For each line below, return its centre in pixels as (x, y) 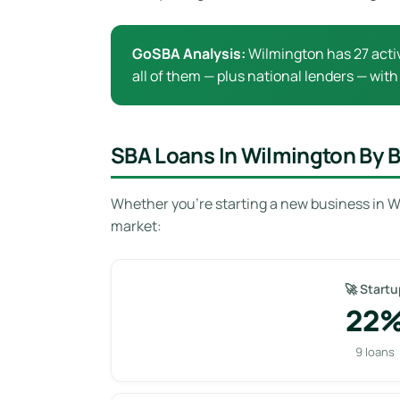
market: (136, 225)
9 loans (375, 351)
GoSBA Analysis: (189, 53)
